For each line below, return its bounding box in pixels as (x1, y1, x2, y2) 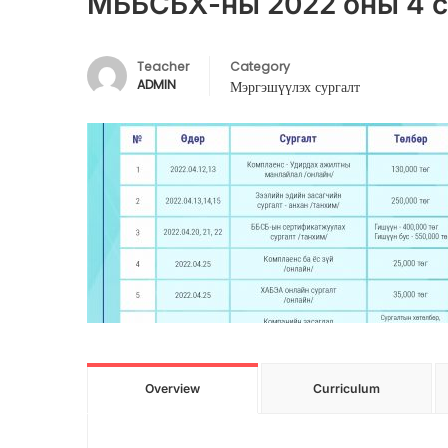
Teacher (137, 58, 189, 75)
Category (230, 58, 290, 75)
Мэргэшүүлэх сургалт (230, 77, 360, 97)
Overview (145, 381, 200, 396)
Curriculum (313, 381, 380, 396)
